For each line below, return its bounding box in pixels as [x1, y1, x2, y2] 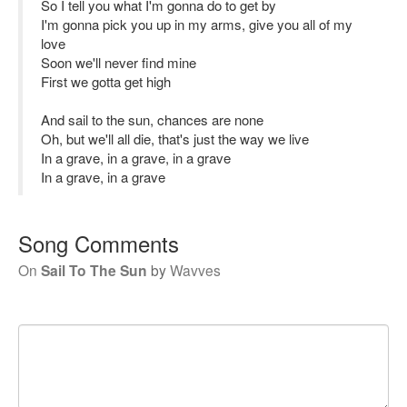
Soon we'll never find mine [41, 53, 196, 72]
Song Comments [18, 227, 179, 259]
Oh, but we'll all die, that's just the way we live [41, 129, 309, 148]
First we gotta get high [41, 72, 171, 91]
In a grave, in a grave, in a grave [41, 148, 231, 167]
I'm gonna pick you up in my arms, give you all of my [41, 15, 352, 34]
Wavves [170, 260, 221, 280]
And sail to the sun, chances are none [41, 110, 263, 129]
